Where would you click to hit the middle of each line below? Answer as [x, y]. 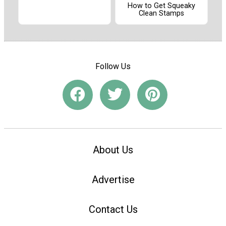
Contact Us [113, 209]
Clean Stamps [161, 13]
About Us [113, 150]
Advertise [113, 179]
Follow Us [113, 67]
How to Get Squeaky [161, 6]
